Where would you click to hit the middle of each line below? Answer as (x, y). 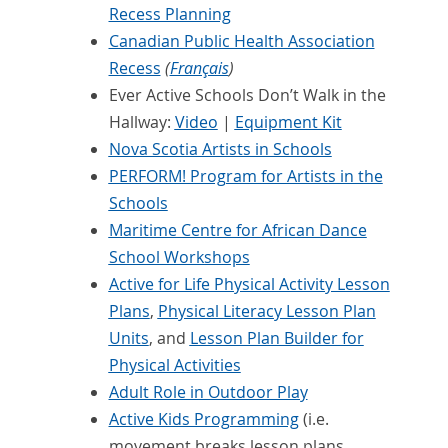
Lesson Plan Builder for (276, 338)
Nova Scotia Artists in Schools (220, 149)
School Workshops (179, 257)
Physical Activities (174, 365)
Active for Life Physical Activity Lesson (249, 284)
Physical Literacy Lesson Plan (266, 311)
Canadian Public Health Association (241, 41)
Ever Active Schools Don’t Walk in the (247, 95)
